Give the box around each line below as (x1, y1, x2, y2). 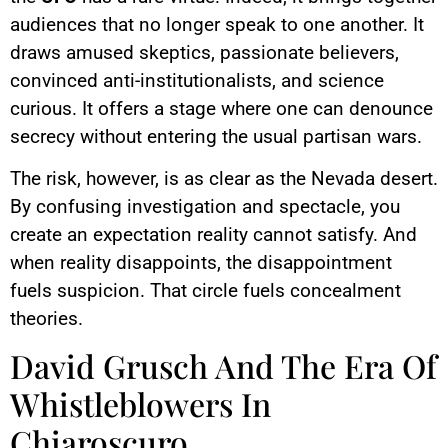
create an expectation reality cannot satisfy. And (10, 222, 417, 246)
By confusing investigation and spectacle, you (10, 194, 400, 218)
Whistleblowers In (10, 382, 271, 426)
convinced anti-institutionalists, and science (10, 68, 384, 92)
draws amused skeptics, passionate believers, (10, 40, 399, 64)
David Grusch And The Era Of (10, 344, 437, 388)
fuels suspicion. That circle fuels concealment (10, 278, 401, 302)
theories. (10, 306, 83, 330)
